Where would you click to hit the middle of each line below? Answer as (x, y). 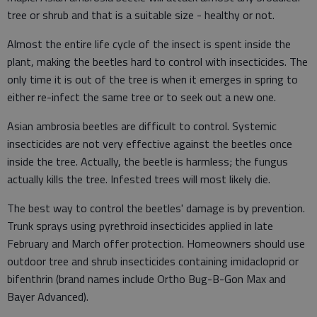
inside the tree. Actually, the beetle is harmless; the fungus (148, 161)
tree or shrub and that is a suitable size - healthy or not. (141, 15)
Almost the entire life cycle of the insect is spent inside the (149, 44)
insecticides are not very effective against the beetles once (150, 143)
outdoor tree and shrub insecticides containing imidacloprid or (153, 261)
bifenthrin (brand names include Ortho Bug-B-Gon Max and (146, 278)
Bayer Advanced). (48, 296)
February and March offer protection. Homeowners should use (156, 243)
